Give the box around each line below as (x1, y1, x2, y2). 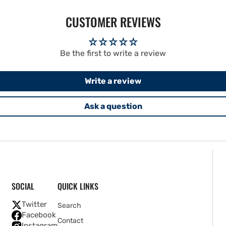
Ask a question (84, 101, 142, 111)
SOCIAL (12, 180, 34, 192)
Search (58, 201, 81, 210)
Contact (58, 216, 83, 225)
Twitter (22, 200, 47, 209)
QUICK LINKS (58, 180, 98, 192)
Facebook (22, 210, 56, 219)
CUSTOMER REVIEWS (65, 13, 161, 31)
